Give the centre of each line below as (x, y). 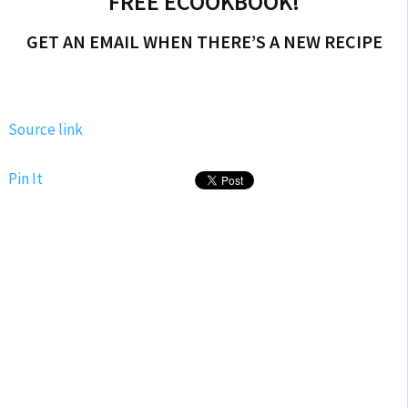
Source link (45, 130)
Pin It (25, 179)
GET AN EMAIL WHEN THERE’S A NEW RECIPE (204, 42)
